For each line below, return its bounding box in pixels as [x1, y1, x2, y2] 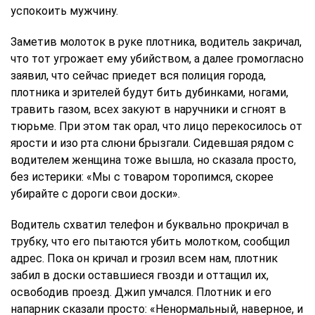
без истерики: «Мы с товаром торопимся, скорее [11, 170, 274, 184]
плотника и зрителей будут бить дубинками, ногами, [11, 86, 288, 99]
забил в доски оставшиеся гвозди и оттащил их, [11, 269, 269, 282]
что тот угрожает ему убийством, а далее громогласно [11, 52, 304, 65]
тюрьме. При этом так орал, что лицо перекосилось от [11, 120, 302, 133]
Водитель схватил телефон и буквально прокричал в [11, 218, 289, 231]
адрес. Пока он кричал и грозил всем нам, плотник [11, 252, 278, 265]
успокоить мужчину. [11, 4, 121, 18]
